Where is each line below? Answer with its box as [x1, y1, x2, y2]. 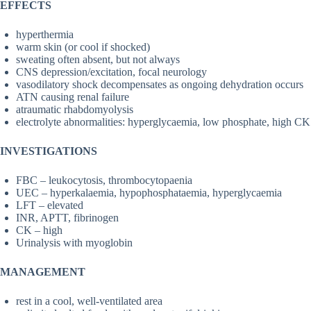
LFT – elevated [16, 199, 83, 212]
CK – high [16, 224, 62, 237]
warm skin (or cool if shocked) [16, 41, 150, 53]
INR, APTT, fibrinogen [16, 212, 119, 224]
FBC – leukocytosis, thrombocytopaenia [16, 174, 192, 187]
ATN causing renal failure [16, 91, 129, 103]
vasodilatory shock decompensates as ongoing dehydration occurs [16, 78, 303, 91]
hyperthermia [16, 28, 74, 41]
